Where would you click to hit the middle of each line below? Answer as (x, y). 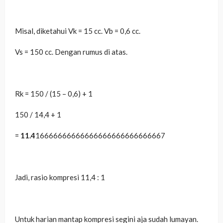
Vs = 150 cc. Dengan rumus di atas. (71, 52)
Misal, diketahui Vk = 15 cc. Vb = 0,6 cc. (78, 31)
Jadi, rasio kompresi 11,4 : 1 (60, 177)
